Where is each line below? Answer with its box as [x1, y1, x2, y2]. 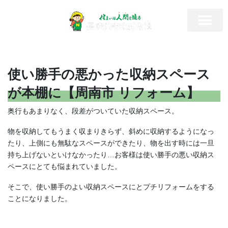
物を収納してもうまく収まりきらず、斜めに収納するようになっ [8, 127, 214, 135]
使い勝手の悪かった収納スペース [8, 67, 210, 82]
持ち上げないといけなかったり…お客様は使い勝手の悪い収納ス [8, 150, 214, 159]
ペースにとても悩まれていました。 [8, 162, 122, 170]
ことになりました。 [8, 194, 72, 203]
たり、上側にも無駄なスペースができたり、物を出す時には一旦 [8, 138, 214, 147]
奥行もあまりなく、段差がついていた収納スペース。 [8, 107, 179, 115]
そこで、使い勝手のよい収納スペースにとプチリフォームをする [8, 182, 214, 191]
